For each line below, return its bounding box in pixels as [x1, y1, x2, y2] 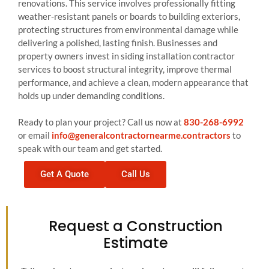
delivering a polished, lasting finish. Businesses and [18, 37, 217, 48]
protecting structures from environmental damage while [18, 24, 238, 35]
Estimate [103, 233, 168, 253]
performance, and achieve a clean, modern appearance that [18, 77, 249, 88]
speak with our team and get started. [18, 143, 162, 154]
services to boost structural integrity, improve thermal [18, 64, 232, 74]
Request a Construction [48, 216, 223, 236]
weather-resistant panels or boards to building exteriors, [18, 11, 240, 22]
